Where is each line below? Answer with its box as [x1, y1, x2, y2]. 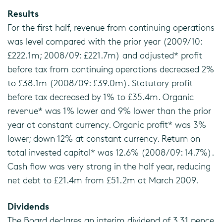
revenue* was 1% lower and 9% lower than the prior [7, 105, 211, 116]
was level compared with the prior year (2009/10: [7, 36, 202, 47]
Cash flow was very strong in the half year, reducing [7, 161, 211, 171]
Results [7, 7, 39, 19]
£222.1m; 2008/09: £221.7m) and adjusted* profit [7, 50, 202, 60]
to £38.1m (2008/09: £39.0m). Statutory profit [7, 77, 193, 88]
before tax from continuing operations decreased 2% [7, 63, 214, 74]
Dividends [7, 200, 49, 212]
